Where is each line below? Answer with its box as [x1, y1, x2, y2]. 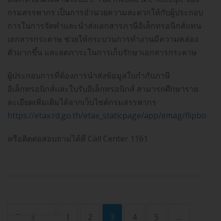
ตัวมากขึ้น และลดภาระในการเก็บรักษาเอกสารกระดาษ [7, 47, 197, 58]
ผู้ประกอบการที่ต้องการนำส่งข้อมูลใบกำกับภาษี [7, 70, 170, 81]
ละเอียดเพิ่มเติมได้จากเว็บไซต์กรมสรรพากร [7, 97, 156, 108]
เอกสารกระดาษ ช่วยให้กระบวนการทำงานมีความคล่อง [7, 34, 198, 45]
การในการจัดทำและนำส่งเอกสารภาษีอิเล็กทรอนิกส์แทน [7, 20, 201, 32]
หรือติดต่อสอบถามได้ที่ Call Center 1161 [7, 133, 148, 145]
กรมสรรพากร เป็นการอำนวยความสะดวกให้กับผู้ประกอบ [7, 7, 203, 18]
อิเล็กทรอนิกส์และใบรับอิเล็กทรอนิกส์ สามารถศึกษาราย [7, 83, 198, 95]
